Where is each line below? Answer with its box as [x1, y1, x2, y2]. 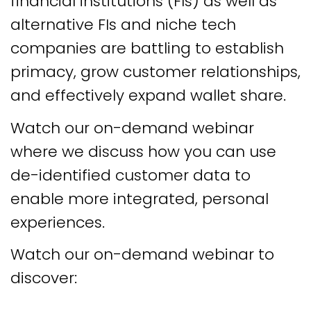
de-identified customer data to [10, 164, 251, 186]
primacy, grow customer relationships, [10, 61, 301, 83]
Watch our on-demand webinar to [10, 244, 274, 265]
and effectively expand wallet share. [10, 85, 286, 106]
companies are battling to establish [10, 37, 284, 59]
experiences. [10, 211, 105, 233]
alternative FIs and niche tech [10, 14, 236, 35]
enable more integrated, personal [10, 187, 269, 210]
